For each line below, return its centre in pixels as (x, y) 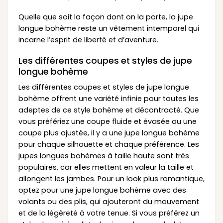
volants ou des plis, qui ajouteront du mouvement (109, 201)
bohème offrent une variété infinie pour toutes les (108, 98)
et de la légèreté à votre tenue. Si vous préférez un (109, 213)
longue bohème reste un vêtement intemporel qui (109, 29)
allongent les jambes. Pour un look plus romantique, (111, 178)
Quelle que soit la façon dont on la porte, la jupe (106, 17)
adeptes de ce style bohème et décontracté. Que (109, 110)
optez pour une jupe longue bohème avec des (102, 190)
